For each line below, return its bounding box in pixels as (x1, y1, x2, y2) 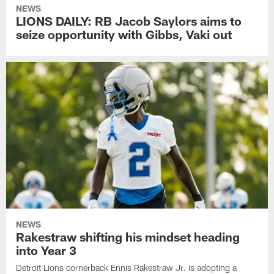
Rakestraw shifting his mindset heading (16, 229, 240, 244)
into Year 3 (16, 242, 77, 257)
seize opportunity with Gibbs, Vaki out (16, 26, 232, 42)
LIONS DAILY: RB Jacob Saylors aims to (16, 13, 242, 28)
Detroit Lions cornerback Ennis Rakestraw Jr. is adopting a (16, 262, 237, 273)
